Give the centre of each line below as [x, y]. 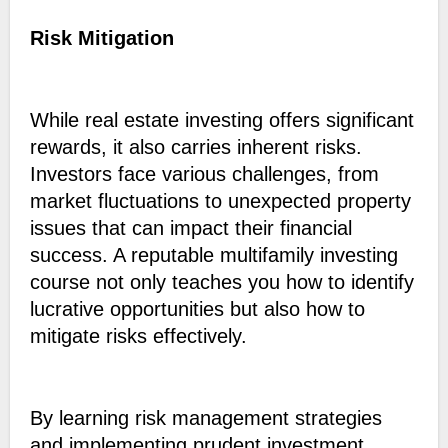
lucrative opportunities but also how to [197, 309]
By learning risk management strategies [205, 418]
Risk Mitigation [101, 38]
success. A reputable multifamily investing [213, 255]
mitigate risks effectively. [141, 336]
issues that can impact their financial [190, 228]
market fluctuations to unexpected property [220, 201]
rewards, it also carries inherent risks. [195, 147]
